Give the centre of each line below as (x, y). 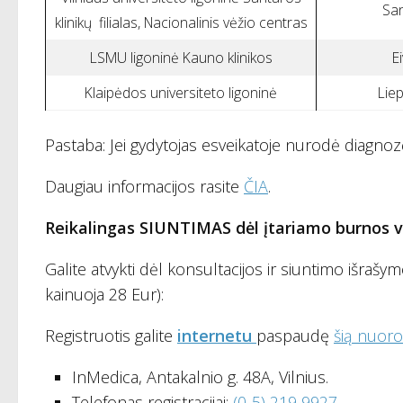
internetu (217, 335)
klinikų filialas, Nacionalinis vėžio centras (181, 23)
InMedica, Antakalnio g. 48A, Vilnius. (200, 376)
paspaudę (295, 335)
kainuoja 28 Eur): (104, 294)
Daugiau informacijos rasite (144, 186)
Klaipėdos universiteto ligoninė (181, 93)
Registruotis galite (111, 335)
